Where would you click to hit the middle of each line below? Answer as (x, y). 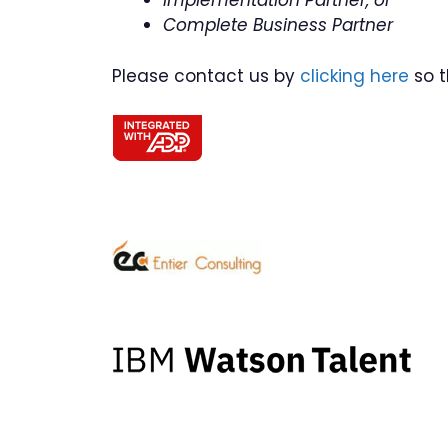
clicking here (354, 75)
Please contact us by (206, 75)
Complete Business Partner (278, 25)
